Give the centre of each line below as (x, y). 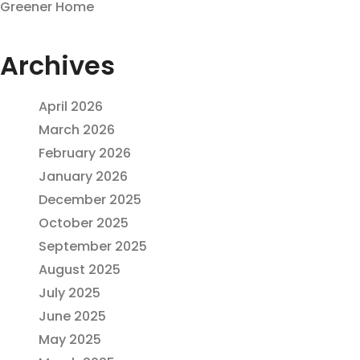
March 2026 (77, 129)
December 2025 (90, 199)
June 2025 (72, 316)
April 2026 (71, 106)
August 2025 (80, 269)
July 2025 (70, 292)
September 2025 (93, 246)
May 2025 (70, 339)
